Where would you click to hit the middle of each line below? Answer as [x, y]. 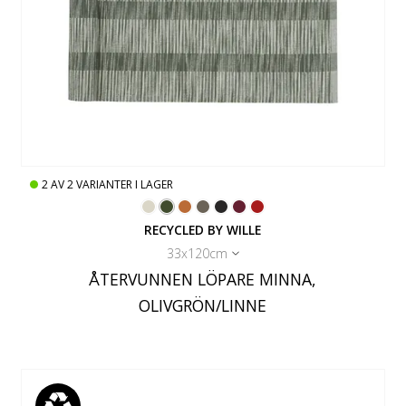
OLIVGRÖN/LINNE [203, 306]
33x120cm [197, 254]
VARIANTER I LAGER [125, 185]
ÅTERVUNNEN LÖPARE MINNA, [203, 280]
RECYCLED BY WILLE [203, 230]
